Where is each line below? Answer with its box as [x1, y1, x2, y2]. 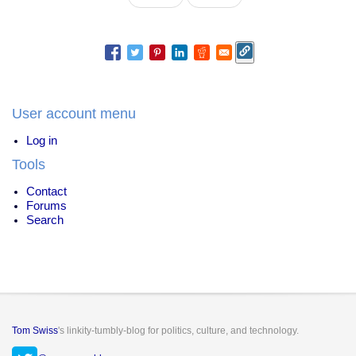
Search [26, 213, 64, 226]
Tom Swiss [12, 324, 58, 336]
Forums [26, 199, 67, 212]
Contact [26, 184, 67, 198]
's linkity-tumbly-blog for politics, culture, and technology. [58, 324, 299, 336]
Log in [26, 133, 57, 147]
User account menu [12, 105, 136, 122]
